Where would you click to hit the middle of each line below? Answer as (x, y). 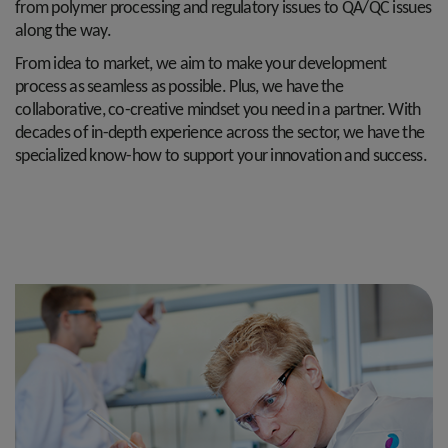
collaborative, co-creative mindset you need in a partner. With (218, 110)
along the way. (63, 31)
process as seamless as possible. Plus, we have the (179, 87)
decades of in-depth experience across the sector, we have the (220, 133)
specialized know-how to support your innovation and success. (221, 156)
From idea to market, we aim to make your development (201, 64)
